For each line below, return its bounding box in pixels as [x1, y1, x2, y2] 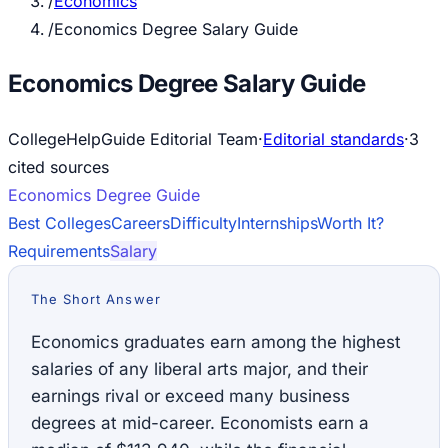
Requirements [8, 240, 110, 261]
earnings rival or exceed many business [31, 385, 350, 406]
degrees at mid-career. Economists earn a [31, 412, 369, 433]
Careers [111, 212, 170, 233]
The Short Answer [31, 290, 161, 307]
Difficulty [170, 212, 237, 233]
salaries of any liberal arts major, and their [31, 358, 368, 379]
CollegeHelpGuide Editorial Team [8, 128, 258, 149]
